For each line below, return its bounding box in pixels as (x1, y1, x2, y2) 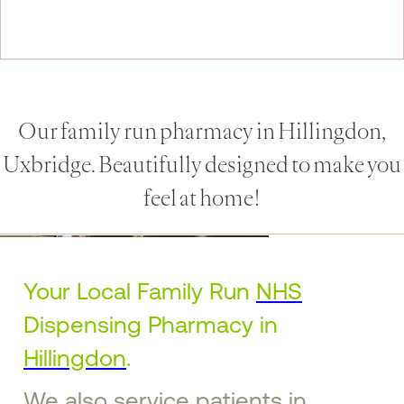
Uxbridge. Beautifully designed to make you (3, 153, 401, 178)
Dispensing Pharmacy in (23, 311, 278, 338)
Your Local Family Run (23, 278, 256, 305)
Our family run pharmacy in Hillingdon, (18, 120, 386, 144)
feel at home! (143, 187, 261, 211)
